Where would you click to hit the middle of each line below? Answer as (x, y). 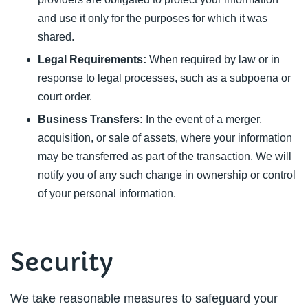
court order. (65, 97)
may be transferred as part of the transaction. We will (165, 156)
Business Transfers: (90, 119)
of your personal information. (107, 194)
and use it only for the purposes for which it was (153, 18)
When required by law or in (213, 59)
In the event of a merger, (202, 119)
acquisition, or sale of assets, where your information (165, 138)
